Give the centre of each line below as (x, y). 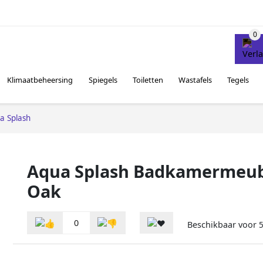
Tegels (238, 80)
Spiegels (103, 80)
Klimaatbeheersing (40, 80)
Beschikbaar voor (223, 225)
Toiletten (148, 80)
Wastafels (195, 80)
